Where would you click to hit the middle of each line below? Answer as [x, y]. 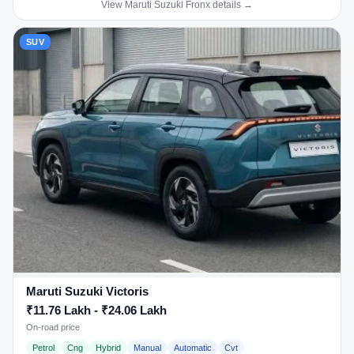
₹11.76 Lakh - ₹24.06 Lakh [96, 311]
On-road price [53, 327]
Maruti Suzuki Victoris [87, 292]
